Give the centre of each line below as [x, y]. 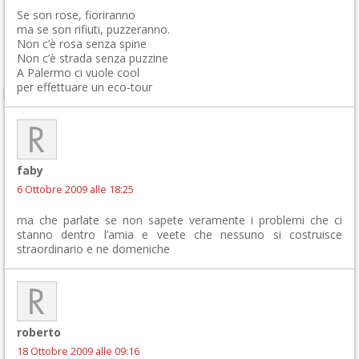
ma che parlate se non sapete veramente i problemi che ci [179, 220]
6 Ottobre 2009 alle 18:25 [75, 190]
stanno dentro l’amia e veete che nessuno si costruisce [179, 234]
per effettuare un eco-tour [85, 87]
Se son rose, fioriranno [76, 15]
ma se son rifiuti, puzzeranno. [93, 29]
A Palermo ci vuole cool [78, 73]
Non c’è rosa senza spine [82, 44]
